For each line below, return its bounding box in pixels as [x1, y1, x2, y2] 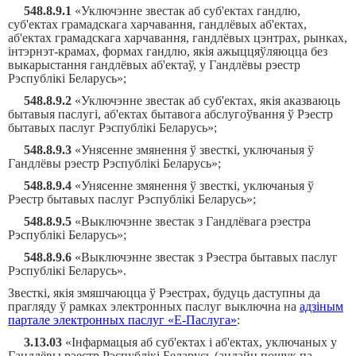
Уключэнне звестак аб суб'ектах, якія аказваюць [81, 94, 340, 107]
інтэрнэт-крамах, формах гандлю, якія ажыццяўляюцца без [8, 44, 327, 58]
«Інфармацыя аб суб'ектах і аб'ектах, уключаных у [62, 335, 337, 349]
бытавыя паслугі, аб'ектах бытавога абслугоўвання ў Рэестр [8, 107, 333, 121]
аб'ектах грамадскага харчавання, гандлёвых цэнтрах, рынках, [8, 31, 347, 44]
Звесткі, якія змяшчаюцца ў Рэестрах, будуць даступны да [8, 286, 320, 300]
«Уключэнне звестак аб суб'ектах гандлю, [72, 4, 300, 17]
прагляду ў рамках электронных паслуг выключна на [8, 300, 300, 313]
